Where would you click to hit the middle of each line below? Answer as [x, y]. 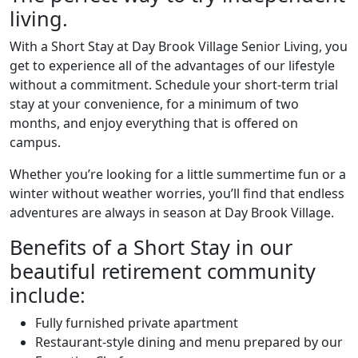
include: [48, 294]
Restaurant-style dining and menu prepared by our [189, 342]
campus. [35, 142]
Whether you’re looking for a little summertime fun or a [178, 174]
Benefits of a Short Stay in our [151, 247]
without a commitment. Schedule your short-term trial [174, 84]
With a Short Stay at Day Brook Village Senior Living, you [179, 46]
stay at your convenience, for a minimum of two [154, 103]
